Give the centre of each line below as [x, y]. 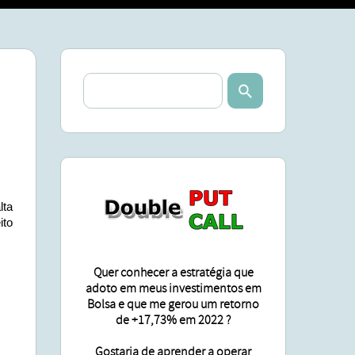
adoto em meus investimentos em [173, 288]
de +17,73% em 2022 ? [173, 320]
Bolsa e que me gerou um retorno [173, 304]
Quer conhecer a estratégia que [173, 273]
